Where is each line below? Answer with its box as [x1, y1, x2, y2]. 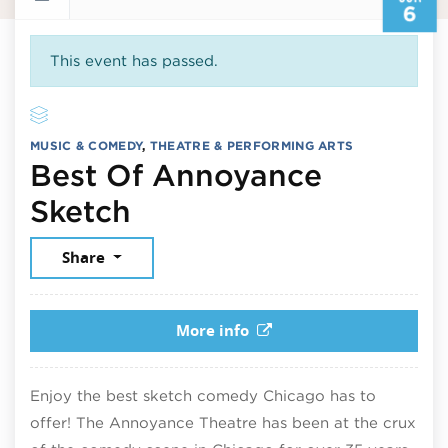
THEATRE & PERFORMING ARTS [149, 138, 354, 154]
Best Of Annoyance [30, 157, 322, 193]
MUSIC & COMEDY [30, 138, 143, 154]
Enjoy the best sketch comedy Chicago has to [30, 387, 376, 405]
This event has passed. [49, 51, 218, 70]
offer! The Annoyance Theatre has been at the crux [30, 414, 416, 432]
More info [176, 320, 250, 342]
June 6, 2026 [130, 192, 327, 228]
